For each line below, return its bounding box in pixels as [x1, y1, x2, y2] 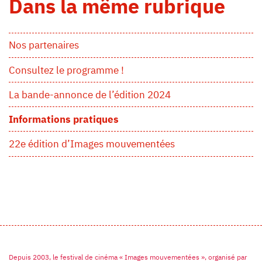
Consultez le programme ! [9, 63, 124, 77]
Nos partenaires [9, 39, 79, 52]
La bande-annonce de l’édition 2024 [9, 88, 171, 101]
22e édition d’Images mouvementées [9, 137, 175, 150]
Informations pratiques [9, 112, 119, 126]
